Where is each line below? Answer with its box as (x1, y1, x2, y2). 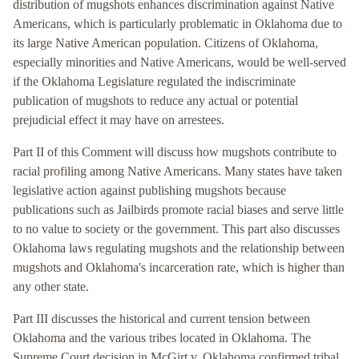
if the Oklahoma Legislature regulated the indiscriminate (13, 75, 296, 89)
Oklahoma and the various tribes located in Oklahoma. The (13, 331, 311, 345)
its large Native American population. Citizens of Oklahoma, (13, 36, 318, 50)
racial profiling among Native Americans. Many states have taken (13, 164, 342, 179)
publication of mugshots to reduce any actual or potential (13, 94, 298, 108)
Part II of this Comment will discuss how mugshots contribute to (13, 145, 337, 159)
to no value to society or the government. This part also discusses (13, 222, 340, 236)
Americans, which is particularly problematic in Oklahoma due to (13, 17, 342, 31)
